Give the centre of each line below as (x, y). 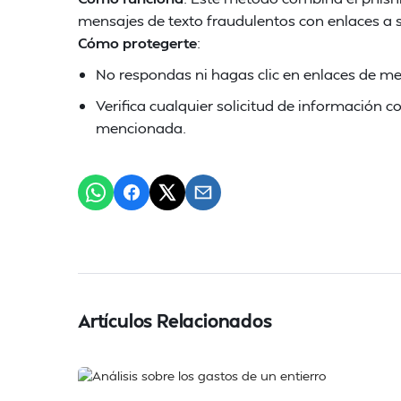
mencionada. (141, 128)
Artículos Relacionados (175, 320)
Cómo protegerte (137, 43)
